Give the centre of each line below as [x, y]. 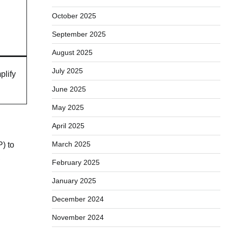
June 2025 [69, 89]
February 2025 [76, 162]
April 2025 [68, 126]
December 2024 [78, 199]
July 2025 [67, 71]
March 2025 [71, 144]
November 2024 [78, 217]
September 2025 [79, 34]
